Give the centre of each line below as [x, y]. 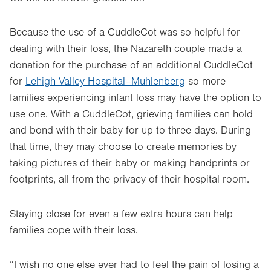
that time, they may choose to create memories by [123, 147]
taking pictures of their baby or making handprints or [130, 163]
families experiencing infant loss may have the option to [135, 98]
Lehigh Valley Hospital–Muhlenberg [105, 82]
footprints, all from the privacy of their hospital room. [129, 180]
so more [205, 82]
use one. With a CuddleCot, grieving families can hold [131, 114]
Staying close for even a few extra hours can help [121, 214]
